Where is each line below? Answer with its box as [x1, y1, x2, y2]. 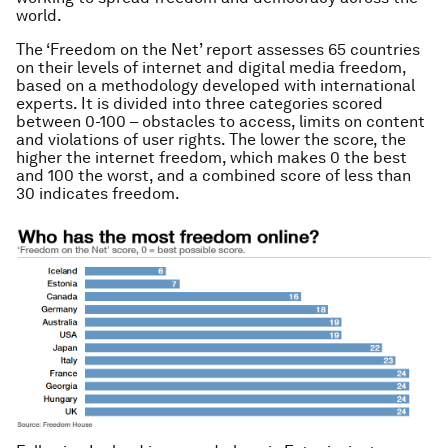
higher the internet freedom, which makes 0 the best [16, 148, 407, 167]
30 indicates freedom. [16, 184, 180, 203]
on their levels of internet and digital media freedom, [16, 58, 406, 77]
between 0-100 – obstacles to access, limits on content [16, 112, 425, 131]
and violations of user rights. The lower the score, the [16, 130, 406, 149]
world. [16, 6, 62, 25]
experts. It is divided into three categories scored [16, 94, 383, 113]
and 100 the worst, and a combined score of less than [16, 166, 411, 185]
